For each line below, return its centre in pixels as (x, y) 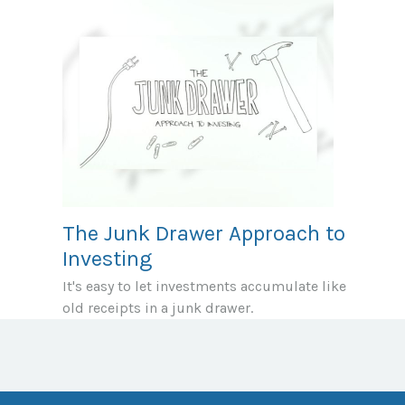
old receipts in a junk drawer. (158, 307)
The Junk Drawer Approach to (204, 233)
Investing (107, 258)
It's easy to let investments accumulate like (204, 286)
